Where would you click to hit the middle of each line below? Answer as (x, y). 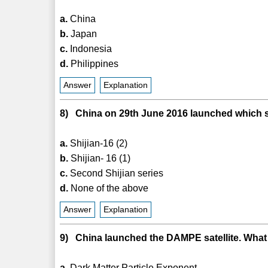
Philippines (94, 63)
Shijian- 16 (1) (100, 158)
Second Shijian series (116, 173)
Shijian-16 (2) (98, 143)
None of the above (109, 188)
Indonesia (90, 48)
